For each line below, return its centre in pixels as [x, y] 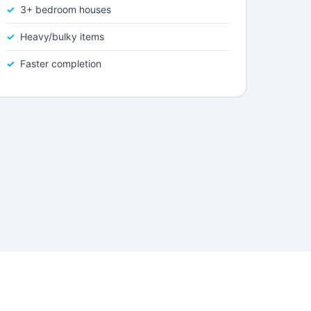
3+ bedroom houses [65, 9]
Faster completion [60, 64]
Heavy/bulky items [62, 36]
